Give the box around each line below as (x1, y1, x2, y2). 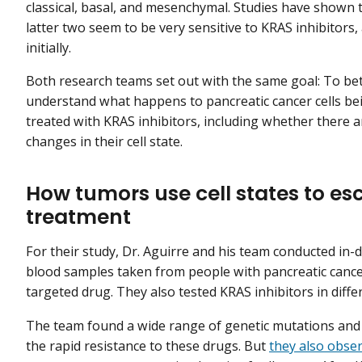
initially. (26, 38, 71, 57)
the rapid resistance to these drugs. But (26, 336, 269, 355)
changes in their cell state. (26, 132, 186, 150)
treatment (26, 203, 131, 232)
